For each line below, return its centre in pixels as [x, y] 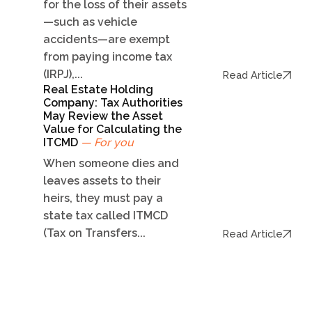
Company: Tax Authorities [113, 103]
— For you [107, 143]
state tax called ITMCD [106, 216]
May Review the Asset [103, 116]
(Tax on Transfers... [94, 233]
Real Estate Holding [98, 90]
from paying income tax [108, 57]
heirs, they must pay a [103, 198]
